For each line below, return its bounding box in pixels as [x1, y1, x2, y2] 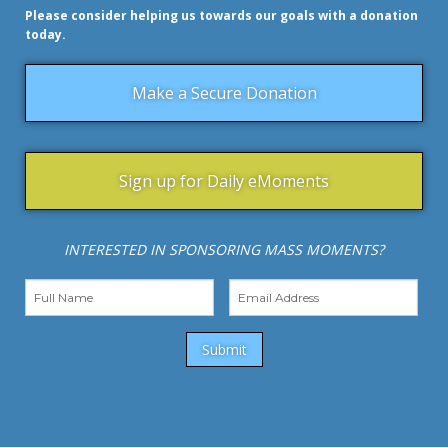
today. [25, 25, 66, 43]
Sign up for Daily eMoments [119, 169, 329, 192]
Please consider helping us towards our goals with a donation [25, 6, 418, 24]
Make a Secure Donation [131, 81, 317, 104]
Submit [201, 339, 247, 359]
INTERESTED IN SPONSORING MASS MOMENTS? [64, 239, 384, 259]
